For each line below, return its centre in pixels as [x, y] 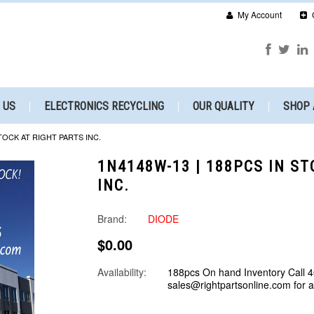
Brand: [112, 219]
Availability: [122, 272]
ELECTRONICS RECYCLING [104, 106]
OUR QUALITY [224, 106]
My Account [259, 14]
